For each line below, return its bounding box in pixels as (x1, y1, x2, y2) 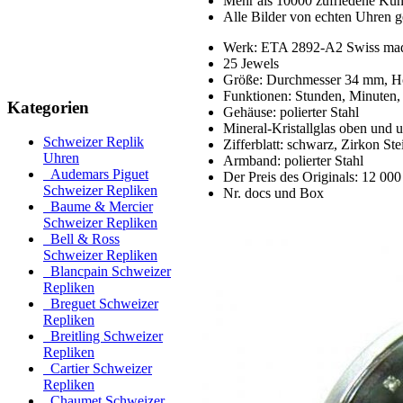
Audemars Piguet (43, 166, 148, 183)
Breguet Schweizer (43, 296, 158, 312)
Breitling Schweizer (43, 328, 163, 345)
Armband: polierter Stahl (223, 153, 363, 168)
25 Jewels (223, 56, 279, 71)
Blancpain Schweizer (43, 264, 171, 280)
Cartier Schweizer (43, 361, 152, 377)
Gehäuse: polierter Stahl (223, 104, 359, 120)
